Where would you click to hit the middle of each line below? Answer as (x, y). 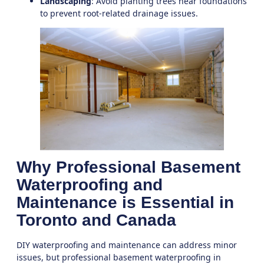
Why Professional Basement (128, 167)
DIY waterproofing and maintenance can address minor (127, 245)
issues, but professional (65, 257)
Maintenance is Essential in (125, 202)
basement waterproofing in (167, 257)
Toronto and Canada (96, 220)
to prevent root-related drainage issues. (119, 13)
